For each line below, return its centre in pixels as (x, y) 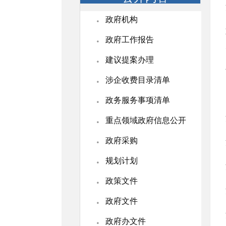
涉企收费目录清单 (138, 79)
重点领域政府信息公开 (146, 120)
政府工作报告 (130, 39)
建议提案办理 (130, 59)
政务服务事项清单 (138, 100)
